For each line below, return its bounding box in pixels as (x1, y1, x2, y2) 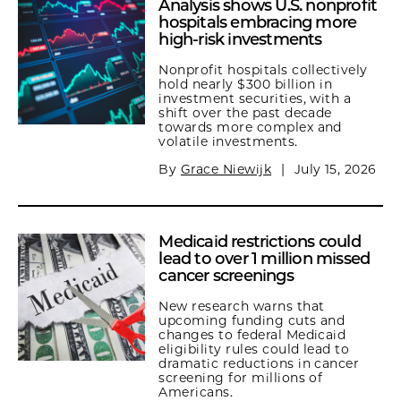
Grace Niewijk (180, 161, 272, 177)
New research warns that (158, 298, 325, 314)
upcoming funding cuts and (158, 312, 346, 328)
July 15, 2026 (294, 161, 377, 177)
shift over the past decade (158, 105, 332, 121)
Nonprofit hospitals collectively (158, 62, 368, 78)
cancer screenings (158, 266, 294, 286)
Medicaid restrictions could (158, 232, 361, 252)
